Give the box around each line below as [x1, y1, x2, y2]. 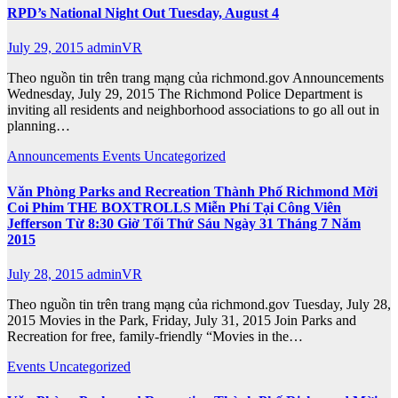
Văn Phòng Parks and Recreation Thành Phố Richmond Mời [7, 183, 378, 199]
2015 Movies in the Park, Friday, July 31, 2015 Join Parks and [7, 313, 356, 328]
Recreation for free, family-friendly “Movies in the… [7, 329, 303, 344]
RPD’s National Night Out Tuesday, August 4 [7, 5, 279, 21]
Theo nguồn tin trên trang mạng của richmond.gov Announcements [7, 70, 384, 86]
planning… [7, 118, 70, 134]
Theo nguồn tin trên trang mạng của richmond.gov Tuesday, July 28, [7, 297, 391, 312]
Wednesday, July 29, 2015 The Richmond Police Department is [7, 86, 362, 102]
